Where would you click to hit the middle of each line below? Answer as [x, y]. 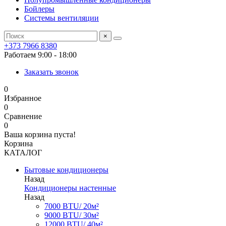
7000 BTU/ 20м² [72, 206]
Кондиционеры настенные [70, 188]
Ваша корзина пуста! [40, 134]
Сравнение [23, 116]
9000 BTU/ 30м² [72, 215]
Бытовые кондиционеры [66, 170]
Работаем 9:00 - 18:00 [40, 55]
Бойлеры [39, 9]
